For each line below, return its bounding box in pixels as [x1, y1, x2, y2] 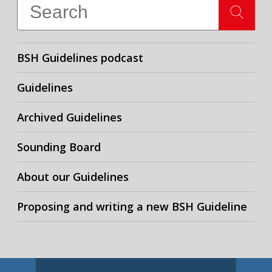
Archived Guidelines [17, 110, 122, 124]
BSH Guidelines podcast [17, 50, 143, 65]
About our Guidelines [17, 169, 129, 184]
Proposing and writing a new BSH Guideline [17, 199, 247, 214]
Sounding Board [17, 140, 101, 154]
